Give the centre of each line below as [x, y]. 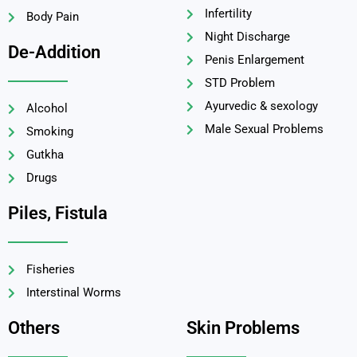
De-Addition [54, 53]
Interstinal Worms [73, 293]
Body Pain [52, 17]
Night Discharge [247, 37]
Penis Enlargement [254, 60]
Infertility [228, 14]
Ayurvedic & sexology [261, 106]
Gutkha [45, 155]
